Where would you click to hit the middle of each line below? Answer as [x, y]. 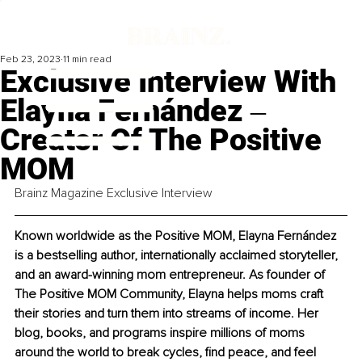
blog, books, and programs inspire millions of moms [161, 333]
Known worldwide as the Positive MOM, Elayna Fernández [177, 236]
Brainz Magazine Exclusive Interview [114, 194]
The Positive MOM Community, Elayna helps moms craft [170, 295]
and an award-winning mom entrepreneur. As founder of [171, 275]
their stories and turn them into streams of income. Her [168, 314]
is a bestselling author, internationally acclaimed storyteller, [178, 256]
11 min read [87, 60]
